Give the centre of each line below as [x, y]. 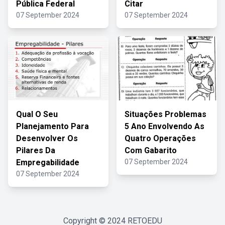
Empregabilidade [48, 162]
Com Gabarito [151, 150]
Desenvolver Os [47, 138]
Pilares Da [36, 150]
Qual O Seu [37, 114]
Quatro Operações [160, 138]
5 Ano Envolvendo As [164, 126]
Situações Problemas [165, 114]
